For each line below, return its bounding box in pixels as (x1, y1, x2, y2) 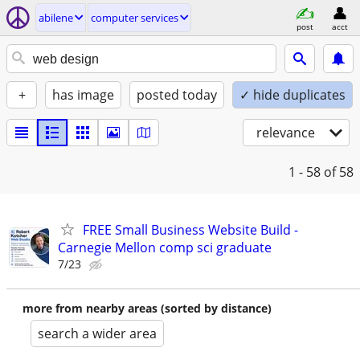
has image (52, 86, 114, 104)
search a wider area (38, 325, 157, 342)
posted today (137, 86, 217, 104)
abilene (39, 10, 73, 25)
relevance (256, 124, 315, 141)
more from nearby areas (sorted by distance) (22, 301, 272, 316)
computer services (91, 10, 178, 25)
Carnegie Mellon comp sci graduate (58, 239, 272, 256)
